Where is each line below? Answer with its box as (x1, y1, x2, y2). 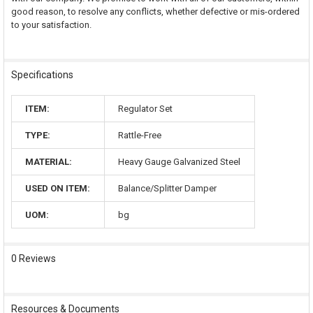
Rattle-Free (118, 130, 162, 141)
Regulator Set (118, 103, 173, 115)
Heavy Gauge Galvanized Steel (118, 156, 241, 168)
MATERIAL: (25, 156, 73, 168)
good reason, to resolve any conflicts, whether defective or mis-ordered (10, 6, 300, 17)
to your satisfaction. (10, 19, 92, 30)
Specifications (10, 69, 73, 81)
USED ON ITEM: (25, 183, 91, 194)
